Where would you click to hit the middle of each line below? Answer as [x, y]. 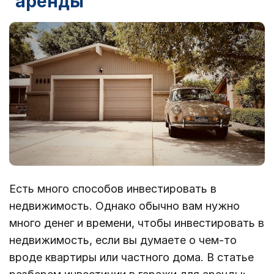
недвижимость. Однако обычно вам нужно [124, 206]
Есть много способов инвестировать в [113, 188]
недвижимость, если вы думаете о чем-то [123, 240]
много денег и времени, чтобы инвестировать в [137, 223]
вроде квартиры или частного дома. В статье [131, 257]
